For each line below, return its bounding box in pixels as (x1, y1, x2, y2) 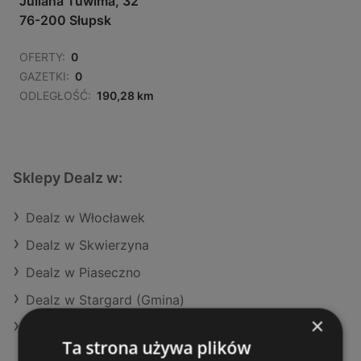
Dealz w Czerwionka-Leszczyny (26, 319, 222, 336)
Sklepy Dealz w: (13, 169, 122, 187)
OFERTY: (19, 50, 65, 64)
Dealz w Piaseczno (26, 264, 141, 281)
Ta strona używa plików (62, 336, 251, 359)
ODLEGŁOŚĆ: (19, 89, 91, 103)
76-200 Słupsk (19, 12, 111, 29)
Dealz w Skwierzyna (26, 237, 149, 254)
